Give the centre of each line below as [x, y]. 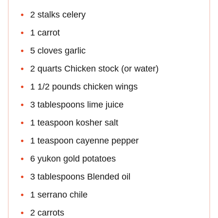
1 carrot [45, 33]
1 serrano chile [59, 195]
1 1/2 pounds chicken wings [84, 87]
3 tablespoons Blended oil [80, 177]
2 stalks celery [58, 15]
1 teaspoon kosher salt [74, 123]
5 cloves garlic [58, 51]
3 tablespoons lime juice [77, 105]
